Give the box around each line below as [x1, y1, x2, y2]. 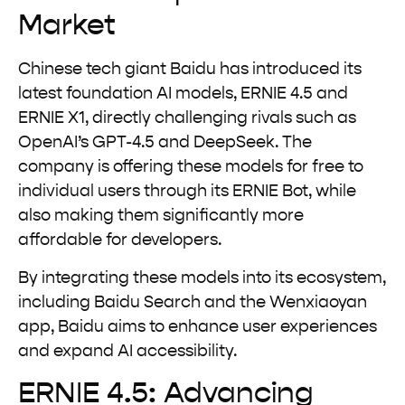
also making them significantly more [18, 208, 304, 225]
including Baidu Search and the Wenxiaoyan [18, 294, 367, 311]
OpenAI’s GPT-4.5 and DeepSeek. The [18, 135, 312, 152]
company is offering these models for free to [18, 159, 363, 176]
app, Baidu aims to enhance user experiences [18, 318, 377, 335]
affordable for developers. [18, 232, 221, 250]
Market [18, 12, 116, 42]
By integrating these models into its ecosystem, [18, 269, 386, 287]
